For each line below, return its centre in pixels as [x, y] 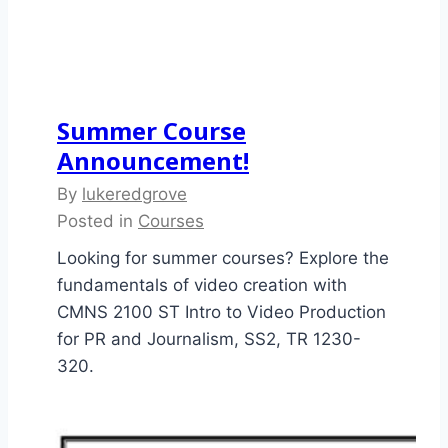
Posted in [97, 221]
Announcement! [153, 161]
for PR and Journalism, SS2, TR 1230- [209, 339]
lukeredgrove [134, 194]
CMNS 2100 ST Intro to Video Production [221, 312]
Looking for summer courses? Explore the [223, 258]
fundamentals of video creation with [202, 285]
